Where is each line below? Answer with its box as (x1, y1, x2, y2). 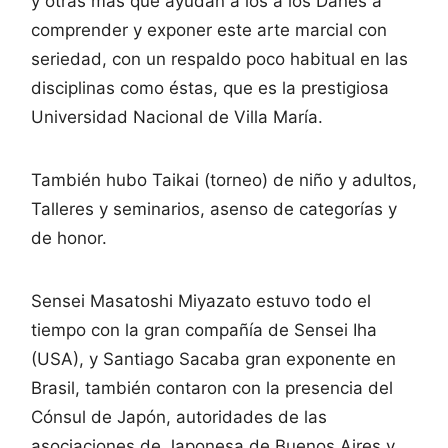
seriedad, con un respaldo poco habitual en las (31, 48, 408, 69)
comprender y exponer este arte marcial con (31, 19, 387, 40)
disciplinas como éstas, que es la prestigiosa (31, 77, 389, 98)
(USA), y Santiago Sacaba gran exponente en (31, 348, 396, 369)
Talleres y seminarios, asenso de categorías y (31, 198, 397, 219)
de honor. (31, 227, 107, 248)
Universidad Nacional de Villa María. (31, 106, 323, 127)
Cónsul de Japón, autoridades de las (31, 406, 327, 427)
